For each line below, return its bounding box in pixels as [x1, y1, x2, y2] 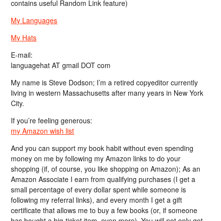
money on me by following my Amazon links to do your [11, 153, 181, 163]
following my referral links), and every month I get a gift [11, 194, 183, 205]
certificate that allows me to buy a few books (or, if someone [11, 205, 198, 215]
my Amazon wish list [11, 125, 74, 136]
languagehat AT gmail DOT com [11, 60, 111, 70]
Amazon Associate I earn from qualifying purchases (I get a [11, 174, 196, 184]
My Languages [11, 15, 58, 25]
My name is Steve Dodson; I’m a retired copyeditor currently [11, 77, 198, 87]
